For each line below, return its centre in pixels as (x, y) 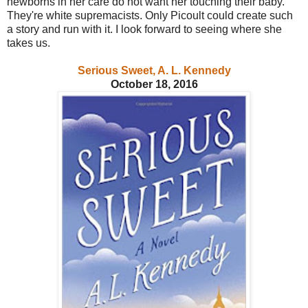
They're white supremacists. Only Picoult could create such (150, 15)
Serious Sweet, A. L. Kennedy (154, 70)
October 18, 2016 (154, 84)
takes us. (30, 43)
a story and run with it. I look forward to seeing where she (144, 29)
